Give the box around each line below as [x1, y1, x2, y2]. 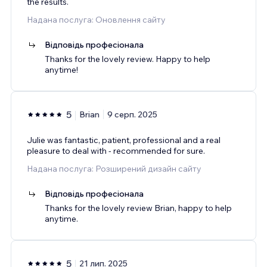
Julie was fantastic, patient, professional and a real [27, 135, 221, 146]
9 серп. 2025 [107, 109, 157, 120]
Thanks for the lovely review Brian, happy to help [45, 203, 232, 214]
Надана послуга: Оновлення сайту [27, 14, 166, 26]
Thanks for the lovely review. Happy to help [45, 54, 210, 65]
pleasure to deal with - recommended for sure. [27, 145, 205, 157]
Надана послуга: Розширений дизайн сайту [27, 163, 201, 175]
